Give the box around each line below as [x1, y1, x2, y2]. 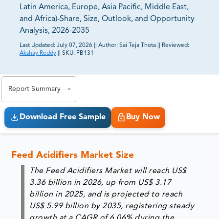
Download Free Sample [19, 113, 106, 122]
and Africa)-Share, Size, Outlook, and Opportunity [20, 15, 195, 23]
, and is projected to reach [83, 190, 183, 198]
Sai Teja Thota [119, 43, 156, 49]
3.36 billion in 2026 [29, 178, 102, 187]
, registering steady [121, 202, 195, 210]
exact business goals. [8, 67, 84, 75]
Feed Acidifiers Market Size [11, 151, 134, 160]
